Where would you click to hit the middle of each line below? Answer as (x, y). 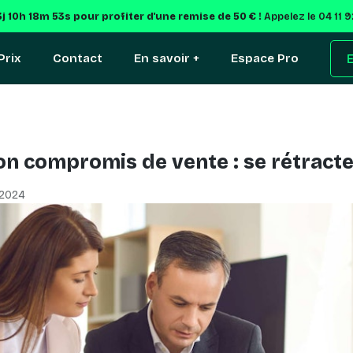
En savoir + (167, 58)
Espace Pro (265, 58)
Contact (78, 58)
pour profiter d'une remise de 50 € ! (167, 16)
